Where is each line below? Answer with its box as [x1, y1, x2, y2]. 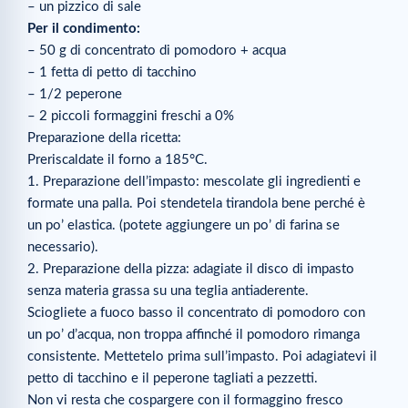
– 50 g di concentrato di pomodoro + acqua [27, 43, 286, 57]
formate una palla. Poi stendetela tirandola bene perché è [27, 196, 365, 210]
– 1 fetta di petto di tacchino [27, 65, 197, 79]
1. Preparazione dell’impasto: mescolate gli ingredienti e [27, 174, 361, 189]
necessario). [27, 240, 98, 254]
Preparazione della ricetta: [27, 130, 181, 145]
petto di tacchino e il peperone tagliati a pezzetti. [27, 371, 318, 385]
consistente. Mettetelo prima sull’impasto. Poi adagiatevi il [27, 349, 377, 363]
